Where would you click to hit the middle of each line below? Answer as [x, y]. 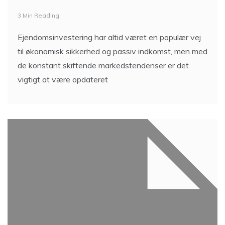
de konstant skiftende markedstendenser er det [103, 65]
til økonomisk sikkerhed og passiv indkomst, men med [113, 51]
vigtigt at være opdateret [63, 79]
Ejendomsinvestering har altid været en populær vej [109, 37]
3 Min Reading [38, 15]
